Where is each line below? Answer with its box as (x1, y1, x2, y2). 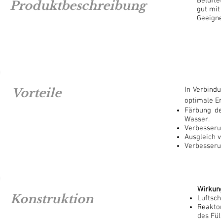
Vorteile (12, 86, 61, 100)
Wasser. (184, 115, 210, 124)
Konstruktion (10, 192, 93, 206)
